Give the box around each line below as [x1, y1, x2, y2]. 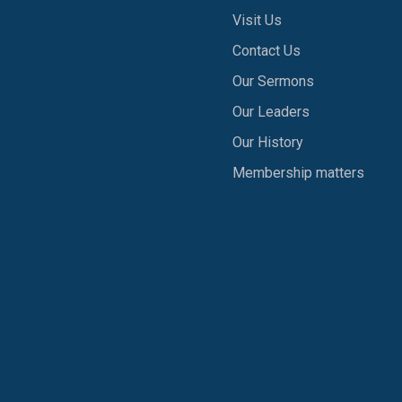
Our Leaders [232, 103, 310, 120]
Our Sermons [232, 73, 314, 90]
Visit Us [232, 12, 282, 29]
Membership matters [232, 164, 364, 181]
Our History [232, 134, 303, 151]
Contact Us [232, 42, 301, 59]
